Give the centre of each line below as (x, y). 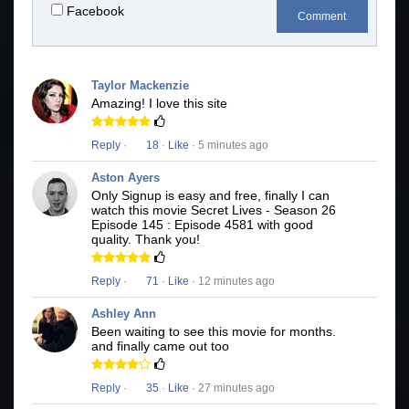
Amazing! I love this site (159, 104)
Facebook (95, 11)
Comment (322, 17)
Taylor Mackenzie (140, 86)
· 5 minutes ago (229, 146)
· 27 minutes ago (232, 388)
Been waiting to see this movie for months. (214, 332)
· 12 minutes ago (232, 282)
